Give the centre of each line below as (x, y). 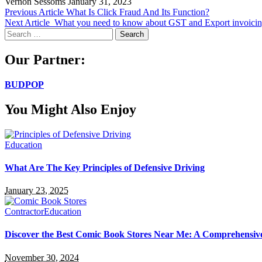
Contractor (24, 212)
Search (17, 33)
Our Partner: (45, 59)
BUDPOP (24, 84)
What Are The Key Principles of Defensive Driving (105, 167)
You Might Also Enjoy (70, 109)
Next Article (27, 23)
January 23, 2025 (37, 191)
